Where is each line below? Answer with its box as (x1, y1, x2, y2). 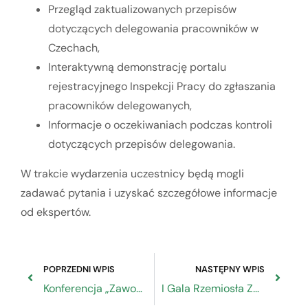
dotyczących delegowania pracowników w (48, 21, 258, 36)
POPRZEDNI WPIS (43, 263, 115, 276)
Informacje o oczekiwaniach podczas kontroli (48, 117, 272, 132)
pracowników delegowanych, (48, 98, 192, 113)
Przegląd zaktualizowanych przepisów (48, 1, 236, 16)
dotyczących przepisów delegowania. (48, 136, 235, 151)
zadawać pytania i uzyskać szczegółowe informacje (21, 185, 277, 200)
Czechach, (48, 40, 100, 55)
